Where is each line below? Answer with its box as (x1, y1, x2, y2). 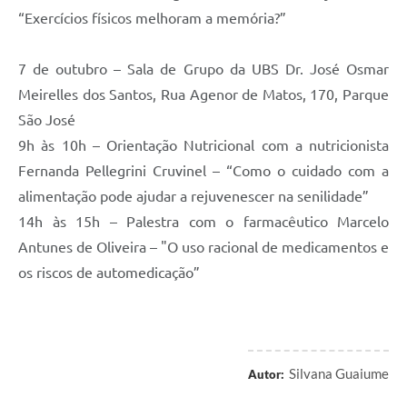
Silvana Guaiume (289, 365, 389, 382)
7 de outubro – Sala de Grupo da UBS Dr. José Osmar (18, 61, 389, 78)
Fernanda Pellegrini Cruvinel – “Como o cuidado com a (18, 163, 389, 180)
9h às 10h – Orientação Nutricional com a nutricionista (18, 137, 389, 154)
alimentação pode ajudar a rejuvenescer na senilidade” (18, 188, 369, 205)
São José (18, 112, 75, 129)
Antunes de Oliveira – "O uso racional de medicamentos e (18, 239, 389, 256)
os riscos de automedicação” (18, 264, 200, 282)
